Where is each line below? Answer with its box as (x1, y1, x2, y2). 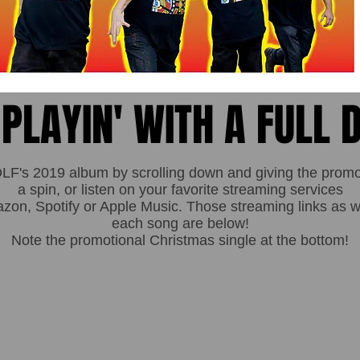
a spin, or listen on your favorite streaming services (17, 182, 343, 198)
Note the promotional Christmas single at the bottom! (11, 232, 349, 248)
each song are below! (111, 215, 249, 231)
